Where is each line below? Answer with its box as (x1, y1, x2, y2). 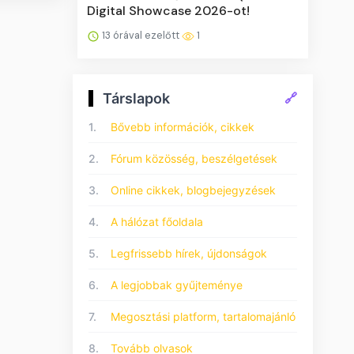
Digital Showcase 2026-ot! (87, 2, 250, 19)
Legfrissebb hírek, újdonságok (111, 246, 267, 260)
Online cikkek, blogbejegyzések (111, 183, 276, 197)
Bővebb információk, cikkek (111, 119, 254, 134)
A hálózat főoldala (111, 214, 203, 228)
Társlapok (103, 89, 170, 107)
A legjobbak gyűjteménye (111, 277, 243, 292)
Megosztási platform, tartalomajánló (111, 309, 296, 323)
